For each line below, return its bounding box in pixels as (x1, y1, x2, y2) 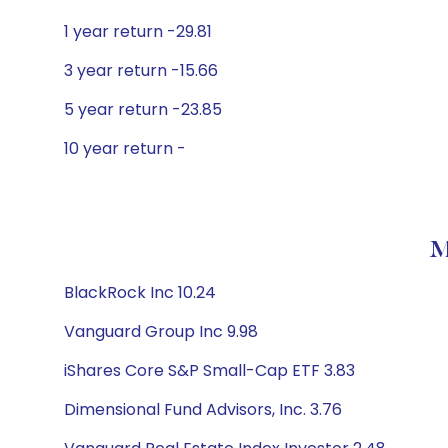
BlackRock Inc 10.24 (64, 281, 216, 304)
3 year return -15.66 (64, 59, 218, 82)
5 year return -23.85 (64, 98, 222, 121)
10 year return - (64, 137, 186, 160)
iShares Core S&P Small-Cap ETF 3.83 (64, 359, 355, 382)
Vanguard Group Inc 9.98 (64, 320, 258, 343)
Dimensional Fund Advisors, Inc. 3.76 (64, 398, 342, 421)
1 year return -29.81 (64, 20, 212, 43)
